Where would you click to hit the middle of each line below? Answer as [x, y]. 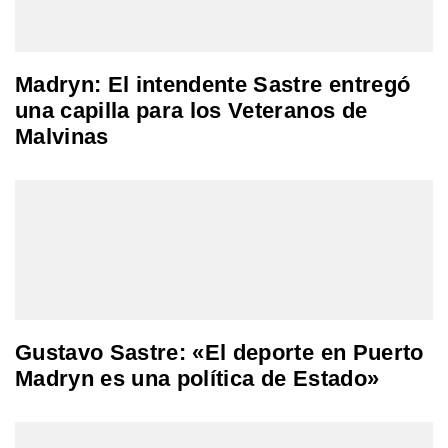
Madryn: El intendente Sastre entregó [213, 84]
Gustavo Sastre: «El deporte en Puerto [219, 352]
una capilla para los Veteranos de [191, 110]
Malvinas [62, 136]
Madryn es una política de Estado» [197, 378]
